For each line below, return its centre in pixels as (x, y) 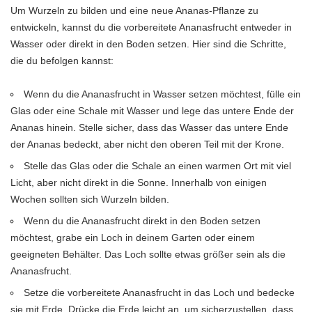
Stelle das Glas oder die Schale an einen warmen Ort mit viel (158, 165)
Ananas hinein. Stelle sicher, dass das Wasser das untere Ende (149, 127)
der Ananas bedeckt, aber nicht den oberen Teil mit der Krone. (147, 144)
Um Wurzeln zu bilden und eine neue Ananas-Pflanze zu (134, 10)
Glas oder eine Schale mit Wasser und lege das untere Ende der (152, 110)
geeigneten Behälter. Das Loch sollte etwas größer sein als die (148, 254)
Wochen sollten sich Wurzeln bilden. (90, 199)
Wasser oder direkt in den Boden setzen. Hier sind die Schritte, (148, 44)
